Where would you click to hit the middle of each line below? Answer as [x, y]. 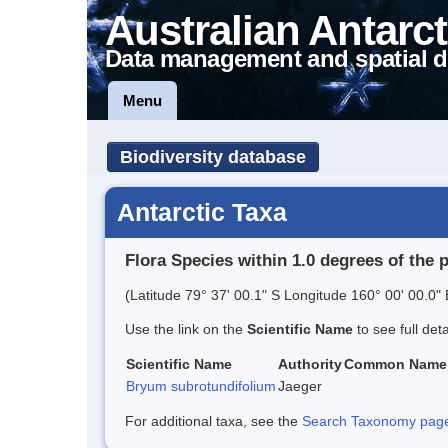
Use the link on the [186, 328]
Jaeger [300, 385]
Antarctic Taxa [202, 212]
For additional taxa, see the [213, 420]
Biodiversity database [213, 157]
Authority [310, 363]
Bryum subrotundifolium [201, 385]
